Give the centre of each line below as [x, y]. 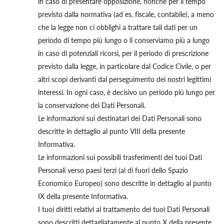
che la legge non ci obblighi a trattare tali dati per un [118, 27]
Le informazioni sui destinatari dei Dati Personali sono [120, 118]
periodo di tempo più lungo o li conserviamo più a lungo [124, 40]
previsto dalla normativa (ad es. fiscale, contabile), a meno [126, 14]
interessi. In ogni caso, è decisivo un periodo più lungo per [126, 92]
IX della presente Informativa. [84, 196]
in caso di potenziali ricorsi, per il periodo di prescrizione [123, 53]
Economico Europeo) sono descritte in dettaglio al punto [125, 183]
